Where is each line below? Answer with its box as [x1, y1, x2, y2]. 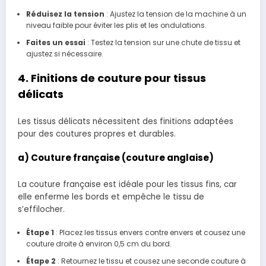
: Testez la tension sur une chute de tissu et [85, 37, 240, 47]
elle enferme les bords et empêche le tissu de [18, 191, 204, 202]
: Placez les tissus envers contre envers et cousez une [53, 227, 245, 238]
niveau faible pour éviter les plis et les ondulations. [26, 20, 207, 30]
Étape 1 [26, 227, 54, 238]
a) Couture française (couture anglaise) [18, 151, 214, 164]
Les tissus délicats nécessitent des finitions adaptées [18, 116, 233, 128]
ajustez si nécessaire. [26, 48, 103, 59]
